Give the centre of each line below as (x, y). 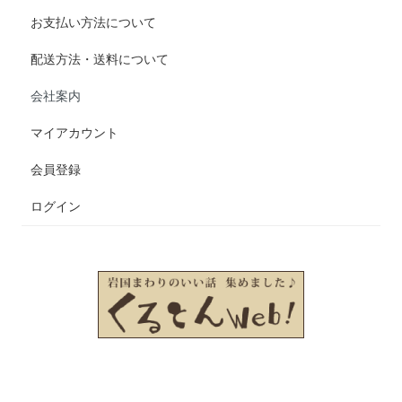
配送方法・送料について (100, 59)
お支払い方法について (94, 22)
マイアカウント (75, 132)
